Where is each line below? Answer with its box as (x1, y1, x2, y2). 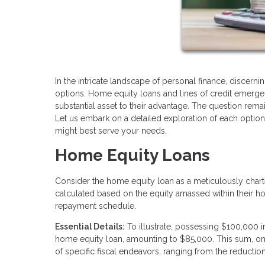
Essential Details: (55, 221, 125, 231)
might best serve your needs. (55, 125, 167, 135)
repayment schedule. (55, 201, 138, 211)
